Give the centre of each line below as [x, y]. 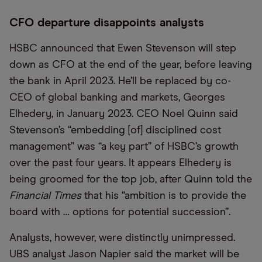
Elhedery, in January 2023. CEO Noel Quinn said [124, 114]
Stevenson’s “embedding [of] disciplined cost [115, 130]
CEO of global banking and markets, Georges [117, 98]
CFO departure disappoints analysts [107, 23]
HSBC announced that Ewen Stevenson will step [123, 49]
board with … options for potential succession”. [120, 212]
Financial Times [45, 196]
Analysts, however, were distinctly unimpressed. [122, 238]
